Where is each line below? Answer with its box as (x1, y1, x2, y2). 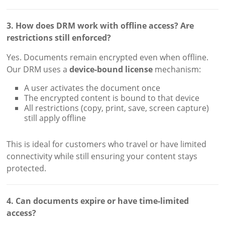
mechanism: (153, 63, 201, 75)
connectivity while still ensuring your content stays (7, 150, 198, 162)
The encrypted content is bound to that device (24, 92, 200, 103)
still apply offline (24, 112, 86, 124)
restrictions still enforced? (7, 32, 111, 43)
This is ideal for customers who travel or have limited (7, 138, 207, 150)
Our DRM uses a (7, 63, 70, 75)
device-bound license (69, 63, 153, 75)
